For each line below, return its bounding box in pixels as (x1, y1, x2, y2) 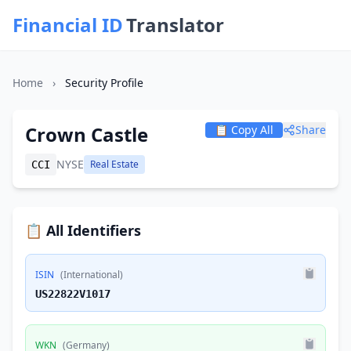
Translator (126, 12, 224, 38)
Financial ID (13, 12, 123, 38)
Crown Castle (25, 121, 148, 147)
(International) (60, 268, 123, 281)
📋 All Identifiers (25, 221, 141, 240)
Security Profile (65, 75, 143, 90)
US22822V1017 (35, 288, 110, 300)
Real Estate (90, 157, 139, 171)
